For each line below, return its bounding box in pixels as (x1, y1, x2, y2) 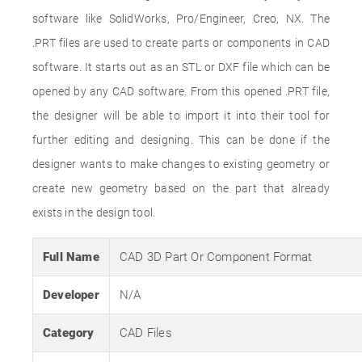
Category (43, 326, 95, 340)
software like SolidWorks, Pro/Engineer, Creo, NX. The (32, 12, 330, 25)
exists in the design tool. (32, 206, 156, 219)
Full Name (43, 250, 99, 264)
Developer (43, 288, 99, 302)
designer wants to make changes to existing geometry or (32, 158, 330, 170)
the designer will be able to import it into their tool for (32, 109, 330, 122)
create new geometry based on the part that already (32, 182, 330, 195)
